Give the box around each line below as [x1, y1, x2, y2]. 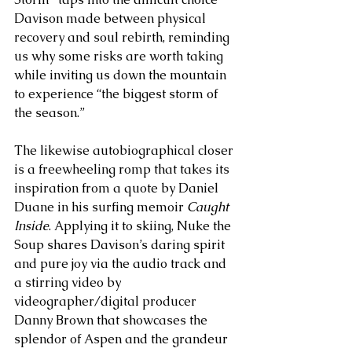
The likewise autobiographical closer [14, 142, 236, 159]
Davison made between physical [14, 10, 209, 27]
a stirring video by [14, 274, 124, 291]
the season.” [14, 104, 88, 121]
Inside [14, 218, 49, 234]
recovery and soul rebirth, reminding [14, 29, 233, 46]
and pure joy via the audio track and [14, 255, 229, 272]
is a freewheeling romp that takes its [14, 161, 233, 178]
